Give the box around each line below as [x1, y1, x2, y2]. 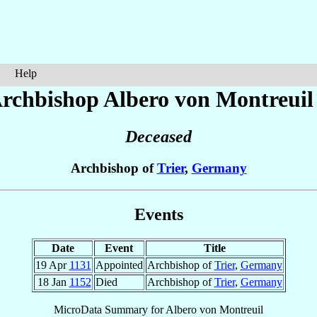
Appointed [95, 258, 143, 271]
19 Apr [35, 258, 69, 271]
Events [134, 204, 183, 224]
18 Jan [37, 275, 69, 288]
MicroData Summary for [54, 303, 166, 316]
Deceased [125, 127, 192, 146]
